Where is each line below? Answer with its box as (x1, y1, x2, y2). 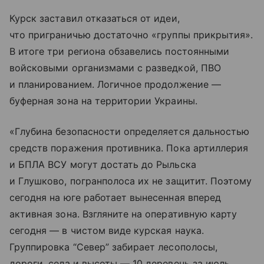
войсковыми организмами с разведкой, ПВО (9, 62, 221, 74)
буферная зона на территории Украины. (9, 95, 197, 107)
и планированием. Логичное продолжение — (9, 78, 221, 91)
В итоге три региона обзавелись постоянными (9, 45, 230, 58)
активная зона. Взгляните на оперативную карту (9, 208, 237, 220)
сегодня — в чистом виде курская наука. (9, 225, 204, 237)
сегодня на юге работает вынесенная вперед (9, 192, 221, 204)
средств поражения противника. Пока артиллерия (9, 142, 249, 154)
